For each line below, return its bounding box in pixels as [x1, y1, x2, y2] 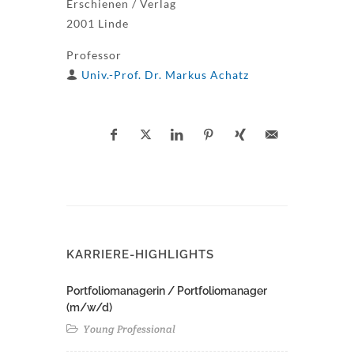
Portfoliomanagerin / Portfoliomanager [66, 284, 267, 297]
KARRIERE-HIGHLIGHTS [66, 247, 214, 262]
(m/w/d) [66, 301, 112, 314]
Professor [66, 48, 122, 62]
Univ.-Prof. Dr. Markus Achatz [81, 68, 249, 81]
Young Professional [81, 322, 175, 336]
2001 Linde [66, 17, 129, 30]
